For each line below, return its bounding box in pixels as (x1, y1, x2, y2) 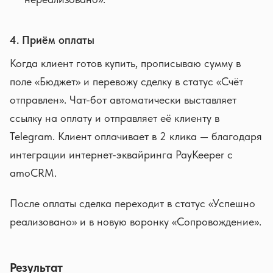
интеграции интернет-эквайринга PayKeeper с (10, 148, 233, 161)
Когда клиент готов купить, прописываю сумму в (10, 57, 241, 69)
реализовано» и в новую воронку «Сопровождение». (10, 215, 261, 228)
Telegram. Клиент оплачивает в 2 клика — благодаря (10, 130, 262, 143)
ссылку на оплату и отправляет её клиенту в (10, 112, 219, 124)
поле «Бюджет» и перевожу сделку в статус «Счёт (10, 75, 243, 88)
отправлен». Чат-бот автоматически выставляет (10, 93, 236, 106)
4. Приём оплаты (10, 34, 94, 46)
